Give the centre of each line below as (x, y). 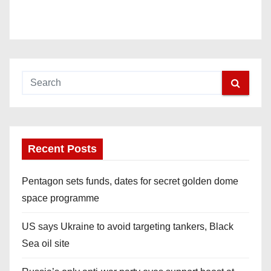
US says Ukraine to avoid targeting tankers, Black (128, 227)
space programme (60, 198)
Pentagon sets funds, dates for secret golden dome (130, 181)
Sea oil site (46, 243)
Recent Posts (62, 149)
